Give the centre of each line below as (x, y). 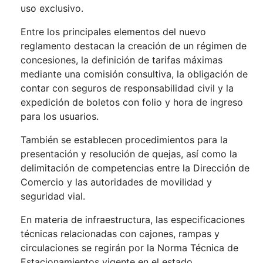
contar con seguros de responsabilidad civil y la (127, 88)
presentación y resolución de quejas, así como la (129, 154)
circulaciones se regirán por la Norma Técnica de (129, 248)
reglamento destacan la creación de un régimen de (134, 46)
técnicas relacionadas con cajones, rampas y (120, 234)
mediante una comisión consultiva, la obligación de (134, 74)
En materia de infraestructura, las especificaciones (133, 220)
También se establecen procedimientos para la (124, 140)
